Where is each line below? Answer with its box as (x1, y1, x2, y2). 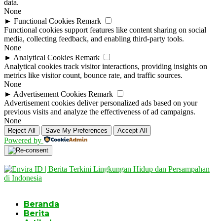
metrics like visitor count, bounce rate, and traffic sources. (4, 71, 183, 79)
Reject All (8, 126, 36, 134)
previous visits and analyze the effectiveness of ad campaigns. (4, 107, 195, 116)
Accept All (117, 126, 147, 134)
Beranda (24, 199, 59, 209)
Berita (24, 208, 49, 218)
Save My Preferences (45, 126, 108, 134)
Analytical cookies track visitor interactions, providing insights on (4, 62, 207, 71)
